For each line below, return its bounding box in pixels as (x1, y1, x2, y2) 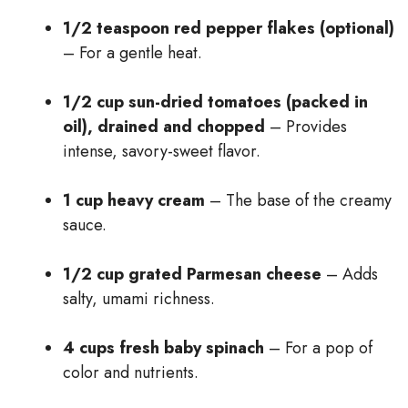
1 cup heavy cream (63, 188, 205, 212)
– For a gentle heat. (63, 40, 202, 65)
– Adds (321, 261, 378, 286)
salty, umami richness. (63, 286, 215, 311)
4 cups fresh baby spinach (63, 335, 264, 360)
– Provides (265, 114, 347, 138)
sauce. (63, 212, 107, 237)
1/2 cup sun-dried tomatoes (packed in (63, 89, 368, 114)
